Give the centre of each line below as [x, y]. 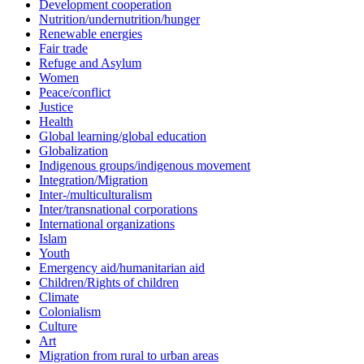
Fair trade [63, 49]
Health [56, 122]
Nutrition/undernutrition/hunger [119, 19]
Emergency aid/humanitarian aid [122, 268]
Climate [59, 297]
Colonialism [70, 312]
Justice [56, 107]
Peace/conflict [75, 93]
